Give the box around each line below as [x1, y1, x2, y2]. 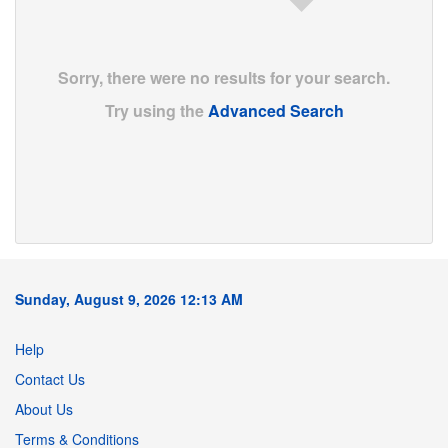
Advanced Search [207, 98, 344, 122]
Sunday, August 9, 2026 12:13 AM [15, 288, 243, 309]
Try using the [104, 98, 208, 122]
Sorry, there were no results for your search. [58, 65, 390, 89]
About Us [15, 398, 73, 419]
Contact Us [15, 368, 85, 389]
